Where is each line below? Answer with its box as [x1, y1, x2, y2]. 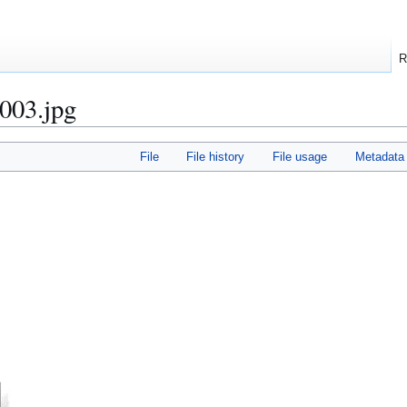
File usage [273, 150, 327, 164]
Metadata [354, 150, 404, 164]
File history [186, 150, 245, 164]
